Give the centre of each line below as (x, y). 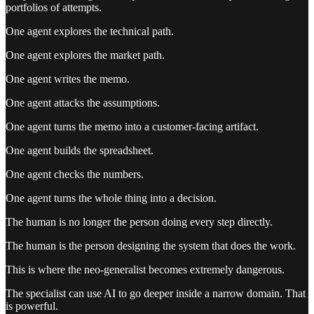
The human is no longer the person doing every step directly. (139, 221)
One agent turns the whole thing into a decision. (111, 198)
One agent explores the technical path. (90, 31)
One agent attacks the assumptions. (83, 102)
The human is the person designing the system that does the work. (151, 245)
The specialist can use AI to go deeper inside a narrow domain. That (156, 293)
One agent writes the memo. (68, 78)
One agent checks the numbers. (75, 174)
